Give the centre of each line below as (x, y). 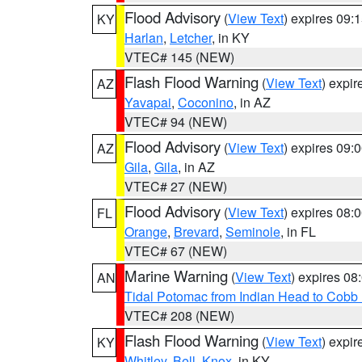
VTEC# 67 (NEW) (176, 251)
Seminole (253, 232)
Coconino (206, 102)
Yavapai (148, 102)
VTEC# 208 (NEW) (179, 316)
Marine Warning (176, 276)
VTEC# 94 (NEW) (176, 122)
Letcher (191, 38)
